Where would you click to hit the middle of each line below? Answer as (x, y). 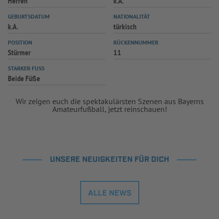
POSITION (20, 42)
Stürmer (19, 52)
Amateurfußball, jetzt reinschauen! (109, 109)
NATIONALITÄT (132, 16)
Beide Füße (24, 78)
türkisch (125, 26)
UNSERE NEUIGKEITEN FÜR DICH (109, 160)
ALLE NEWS (109, 193)
